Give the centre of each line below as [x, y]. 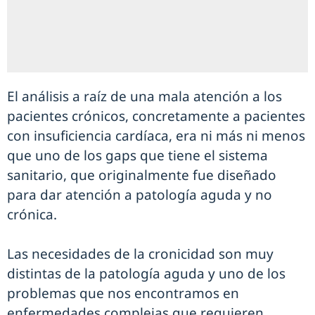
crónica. [32, 214]
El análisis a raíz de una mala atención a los [144, 96]
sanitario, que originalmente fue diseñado [142, 175]
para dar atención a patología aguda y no [140, 195]
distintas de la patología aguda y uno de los [146, 274]
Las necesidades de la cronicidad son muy [140, 254]
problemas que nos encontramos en [123, 293]
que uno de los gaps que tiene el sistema [137, 155]
